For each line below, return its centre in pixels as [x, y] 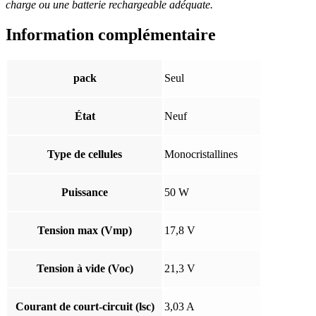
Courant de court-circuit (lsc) [85, 306]
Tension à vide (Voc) [85, 268]
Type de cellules [85, 154]
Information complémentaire [111, 34]
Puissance [85, 192]
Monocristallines [201, 154]
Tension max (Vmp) [85, 230]
